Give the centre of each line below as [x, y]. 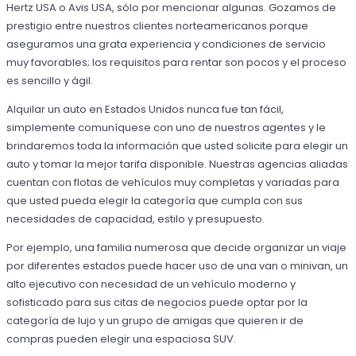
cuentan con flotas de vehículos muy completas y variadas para [173, 182]
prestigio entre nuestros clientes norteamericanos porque [158, 25]
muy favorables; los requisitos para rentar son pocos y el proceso [177, 62]
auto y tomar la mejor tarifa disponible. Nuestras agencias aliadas [178, 164]
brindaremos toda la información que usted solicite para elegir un [178, 145]
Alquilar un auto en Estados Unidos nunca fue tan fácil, [145, 109]
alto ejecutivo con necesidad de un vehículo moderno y [151, 284]
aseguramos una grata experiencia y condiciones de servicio [166, 44]
